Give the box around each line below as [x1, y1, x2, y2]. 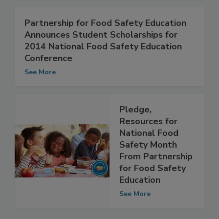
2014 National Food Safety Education [24, 61, 182, 73]
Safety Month [119, 159, 177, 171]
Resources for [119, 135, 177, 148]
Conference [24, 72, 72, 85]
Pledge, [119, 124, 152, 136]
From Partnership [119, 171, 193, 183]
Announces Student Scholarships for [24, 49, 177, 61]
